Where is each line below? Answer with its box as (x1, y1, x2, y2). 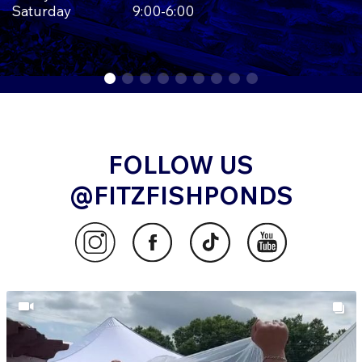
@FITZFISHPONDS (69, 179, 293, 211)
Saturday (11, 2, 71, 19)
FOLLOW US (108, 149, 254, 180)
